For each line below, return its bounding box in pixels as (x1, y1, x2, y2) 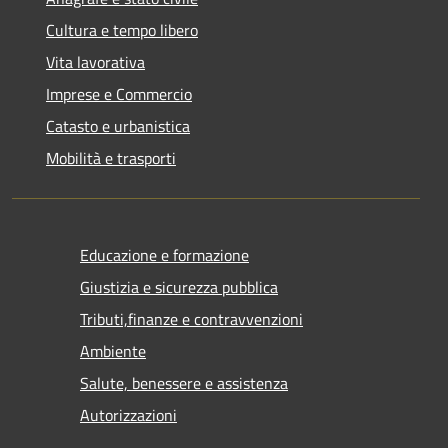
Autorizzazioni (80, 402, 177, 427)
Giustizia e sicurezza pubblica (80, 274, 278, 299)
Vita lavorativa (46, 49, 145, 74)
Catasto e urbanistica (46, 113, 190, 138)
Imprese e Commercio (46, 81, 192, 106)
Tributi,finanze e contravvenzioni (80, 306, 303, 331)
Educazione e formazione (80, 242, 249, 267)
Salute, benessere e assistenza (80, 370, 288, 395)
